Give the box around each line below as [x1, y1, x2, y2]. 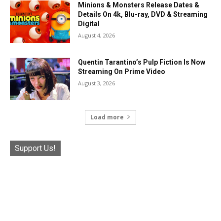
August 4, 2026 [78, 32, 115, 39]
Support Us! [15, 143, 56, 153]
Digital [78, 20, 100, 28]
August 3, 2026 [78, 79, 115, 87]
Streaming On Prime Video [78, 67, 166, 75]
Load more [90, 112, 124, 121]
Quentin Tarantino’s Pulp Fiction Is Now [78, 58, 206, 66]
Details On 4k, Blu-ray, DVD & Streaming [78, 10, 208, 19]
